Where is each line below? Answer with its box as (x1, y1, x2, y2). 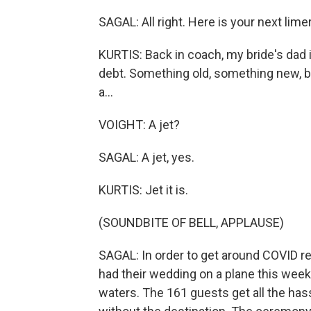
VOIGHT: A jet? (99, 117, 180, 132)
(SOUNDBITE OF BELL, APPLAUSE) (99, 215, 284, 230)
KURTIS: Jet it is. (99, 183, 188, 197)
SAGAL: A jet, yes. (99, 150, 194, 165)
